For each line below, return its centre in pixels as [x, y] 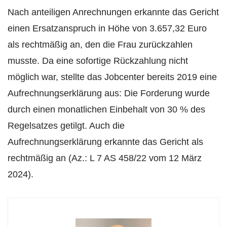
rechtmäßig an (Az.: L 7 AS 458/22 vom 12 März [105, 158]
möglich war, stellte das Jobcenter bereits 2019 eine [112, 77]
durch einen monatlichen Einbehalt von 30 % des [106, 109]
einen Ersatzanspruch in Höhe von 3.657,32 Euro [107, 28]
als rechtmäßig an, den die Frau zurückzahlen [100, 44]
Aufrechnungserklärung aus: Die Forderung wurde [109, 93]
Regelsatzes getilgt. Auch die [66, 125]
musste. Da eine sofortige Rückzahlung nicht [98, 61]
